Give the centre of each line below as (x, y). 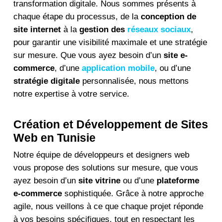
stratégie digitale (46, 81)
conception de (168, 16)
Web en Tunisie (54, 138)
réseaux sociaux (159, 29)
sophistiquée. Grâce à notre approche (133, 194)
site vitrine (99, 181)
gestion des (103, 29)
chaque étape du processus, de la (77, 16)
